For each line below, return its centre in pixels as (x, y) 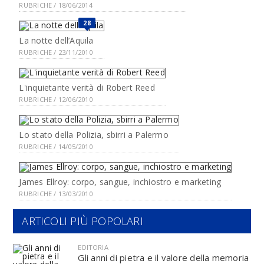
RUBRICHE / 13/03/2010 (56, 194)
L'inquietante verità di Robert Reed (87, 88)
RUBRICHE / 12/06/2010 (56, 99)
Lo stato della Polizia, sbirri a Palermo (94, 135)
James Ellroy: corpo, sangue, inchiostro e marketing (120, 182)
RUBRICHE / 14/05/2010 (56, 146)
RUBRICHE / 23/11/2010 (56, 52)
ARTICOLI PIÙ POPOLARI (82, 221)
